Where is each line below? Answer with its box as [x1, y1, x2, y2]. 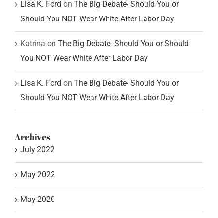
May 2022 [20, 169, 55, 179]
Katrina [20, 39, 45, 49]
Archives [15, 131, 50, 143]
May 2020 [20, 194, 55, 204]
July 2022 [20, 145, 54, 154]
